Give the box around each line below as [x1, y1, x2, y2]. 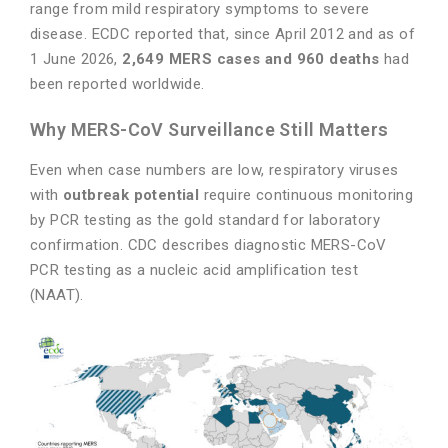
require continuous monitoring [199, 186, 414, 204]
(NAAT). [30, 286, 89, 304]
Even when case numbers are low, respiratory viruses [30, 161, 399, 179]
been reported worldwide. [30, 75, 209, 93]
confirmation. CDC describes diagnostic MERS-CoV [30, 236, 387, 254]
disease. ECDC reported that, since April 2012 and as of [30, 25, 415, 43]
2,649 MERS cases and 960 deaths [122, 50, 380, 68]
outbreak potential [63, 186, 200, 204]
